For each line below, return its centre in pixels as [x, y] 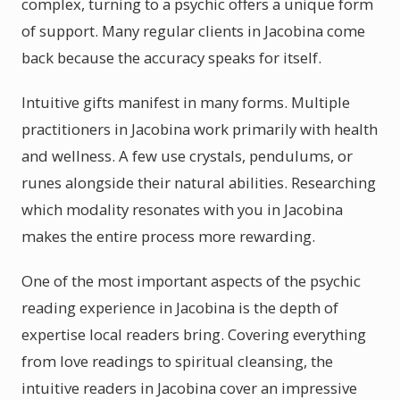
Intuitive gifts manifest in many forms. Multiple [186, 102]
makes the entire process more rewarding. [168, 236]
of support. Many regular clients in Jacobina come [193, 31]
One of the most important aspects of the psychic [191, 281]
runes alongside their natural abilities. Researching [199, 183]
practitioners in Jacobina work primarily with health [200, 129]
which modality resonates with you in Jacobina [182, 209]
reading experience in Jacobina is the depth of [180, 308]
